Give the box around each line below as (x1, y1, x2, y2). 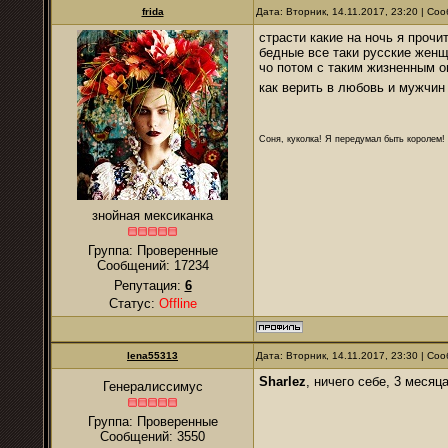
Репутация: (113, 278, 185, 293)
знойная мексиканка (92, 208, 213, 223)
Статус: (108, 296, 159, 311)
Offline (158, 296, 197, 311)
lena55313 (127, 350, 178, 361)
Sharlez (259, 374, 306, 389)
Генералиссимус (102, 379, 203, 394)
